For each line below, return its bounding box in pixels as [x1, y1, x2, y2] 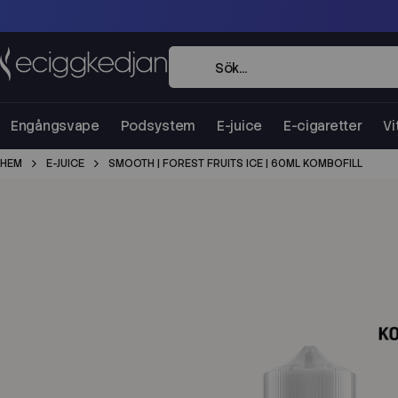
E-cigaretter [283, 117, 362, 135]
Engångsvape [11, 117, 99, 135]
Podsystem [120, 117, 196, 135]
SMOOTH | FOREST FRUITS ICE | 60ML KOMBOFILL [108, 156, 362, 171]
